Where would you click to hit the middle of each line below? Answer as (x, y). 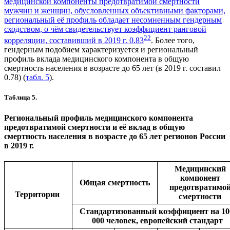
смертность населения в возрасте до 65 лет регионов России (115, 136)
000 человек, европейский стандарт (157, 220)
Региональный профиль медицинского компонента (99, 118)
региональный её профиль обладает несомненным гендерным (113, 20)
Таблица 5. (21, 98)
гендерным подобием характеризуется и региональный (101, 50)
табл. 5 (37, 78)
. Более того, (173, 41)
